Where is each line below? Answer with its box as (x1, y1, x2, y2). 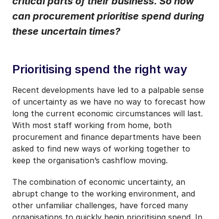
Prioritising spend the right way (12, 62, 187, 76)
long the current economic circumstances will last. (12, 108, 203, 118)
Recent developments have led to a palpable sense (12, 85, 204, 95)
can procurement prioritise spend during (12, 10, 204, 22)
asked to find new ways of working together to (12, 143, 190, 153)
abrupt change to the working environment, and (12, 188, 195, 198)
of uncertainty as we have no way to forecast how (12, 96, 205, 107)
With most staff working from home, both (12, 120, 172, 130)
